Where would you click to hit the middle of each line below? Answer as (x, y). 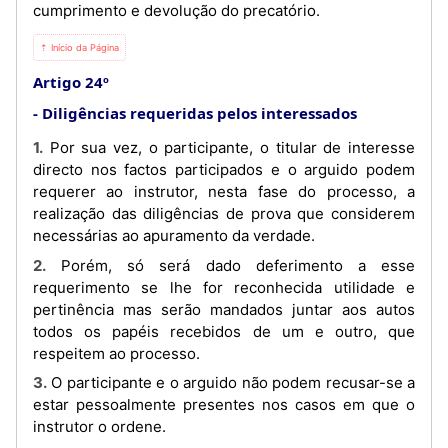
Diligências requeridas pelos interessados (199, 113)
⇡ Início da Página (79, 47)
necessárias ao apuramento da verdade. (174, 235)
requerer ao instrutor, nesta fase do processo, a (224, 191)
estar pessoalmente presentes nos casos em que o (224, 404)
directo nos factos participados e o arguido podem (224, 169)
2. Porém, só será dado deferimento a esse (39, 265)
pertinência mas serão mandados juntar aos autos (224, 309)
